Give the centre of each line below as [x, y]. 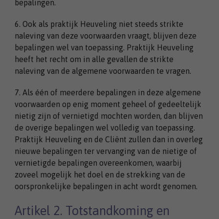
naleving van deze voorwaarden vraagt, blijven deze [106, 35]
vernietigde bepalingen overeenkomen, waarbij [98, 163]
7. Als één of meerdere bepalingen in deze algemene [108, 92]
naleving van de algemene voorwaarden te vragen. [103, 71]
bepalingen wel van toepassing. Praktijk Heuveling [104, 47]
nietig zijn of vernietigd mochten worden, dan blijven [109, 116]
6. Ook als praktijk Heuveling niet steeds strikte [99, 24]
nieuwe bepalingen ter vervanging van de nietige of [106, 151]
